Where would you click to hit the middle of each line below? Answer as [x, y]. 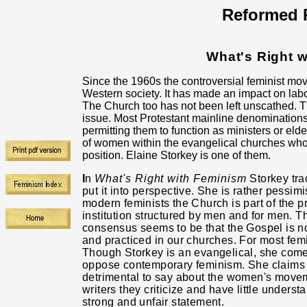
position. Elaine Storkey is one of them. [176, 155]
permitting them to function [146, 131]
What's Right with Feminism [171, 179]
